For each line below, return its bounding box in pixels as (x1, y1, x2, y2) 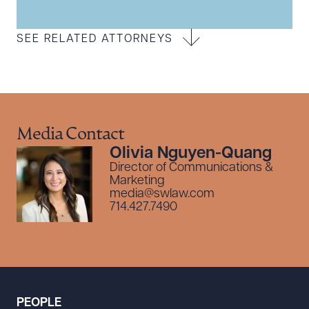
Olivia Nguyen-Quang (110, 146, 272, 162)
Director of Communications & (110, 161, 273, 175)
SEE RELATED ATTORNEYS (17, 34, 173, 45)
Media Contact (17, 126, 124, 143)
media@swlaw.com (110, 188, 215, 201)
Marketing (110, 175, 164, 188)
